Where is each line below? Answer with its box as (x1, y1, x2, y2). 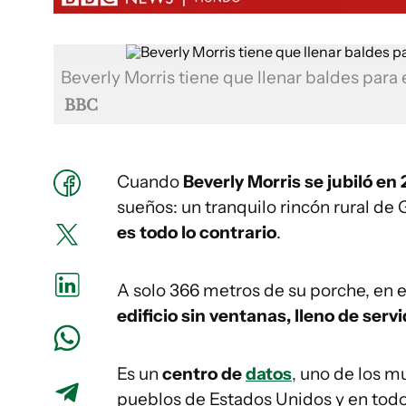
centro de (162, 363, 246, 384)
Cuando (117, 171, 179, 192)
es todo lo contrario (117, 222, 276, 243)
